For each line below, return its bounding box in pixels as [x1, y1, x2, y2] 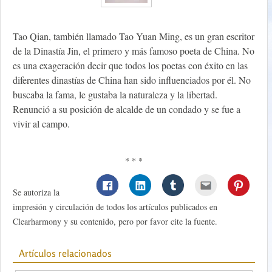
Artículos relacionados [19, 247, 112, 260]
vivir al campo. [13, 117, 70, 131]
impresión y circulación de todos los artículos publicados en [13, 201, 217, 213]
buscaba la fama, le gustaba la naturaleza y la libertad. [13, 88, 217, 101]
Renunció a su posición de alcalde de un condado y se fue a [13, 103, 240, 116]
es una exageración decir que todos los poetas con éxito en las [13, 59, 248, 72]
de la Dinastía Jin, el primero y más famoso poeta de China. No [13, 44, 254, 58]
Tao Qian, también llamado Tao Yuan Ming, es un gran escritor [13, 30, 254, 43]
